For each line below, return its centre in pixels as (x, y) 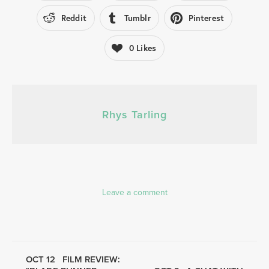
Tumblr (137, 18)
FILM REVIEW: (91, 259)
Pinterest (206, 18)
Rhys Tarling (134, 115)
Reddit (74, 18)
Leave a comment (134, 192)
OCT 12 (42, 259)
